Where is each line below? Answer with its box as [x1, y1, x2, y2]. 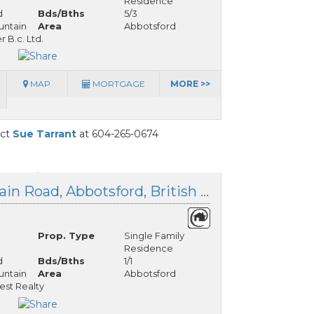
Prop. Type [37, 230, 95, 242]
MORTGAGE [90, 78, 145, 90]
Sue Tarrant [13, 128, 76, 141]
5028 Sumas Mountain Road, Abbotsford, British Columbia [200, 183, 209, 200]
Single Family [123, 230, 184, 242]
